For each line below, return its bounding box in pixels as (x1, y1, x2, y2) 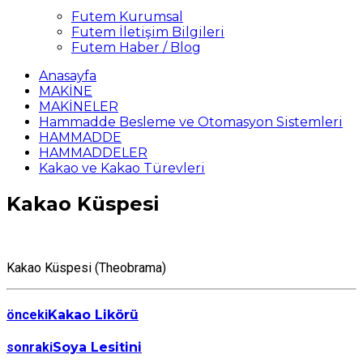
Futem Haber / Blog (71, 40, 201, 55)
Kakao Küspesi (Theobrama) (6, 259, 166, 275)
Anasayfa (39, 68, 96, 83)
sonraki (6, 340, 53, 356)
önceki (6, 307, 48, 323)
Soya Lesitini (53, 340, 142, 356)
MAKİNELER (39, 99, 118, 114)
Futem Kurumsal (71, 9, 183, 24)
